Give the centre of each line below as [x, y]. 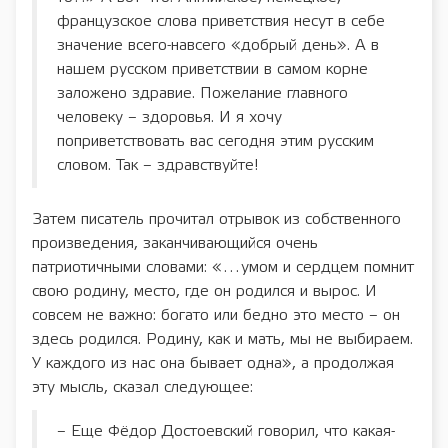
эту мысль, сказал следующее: [142, 387]
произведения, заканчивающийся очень [175, 243]
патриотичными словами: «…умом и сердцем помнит [223, 267]
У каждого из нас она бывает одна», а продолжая [213, 363]
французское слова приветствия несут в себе [221, 21]
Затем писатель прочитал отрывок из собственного [216, 219]
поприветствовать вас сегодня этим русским [215, 141]
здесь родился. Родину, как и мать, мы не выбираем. [222, 339]
